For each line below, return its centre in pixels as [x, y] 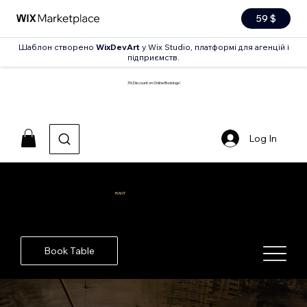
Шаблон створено [56, 47]
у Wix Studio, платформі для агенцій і [214, 47]
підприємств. [153, 57]
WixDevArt [118, 47]
